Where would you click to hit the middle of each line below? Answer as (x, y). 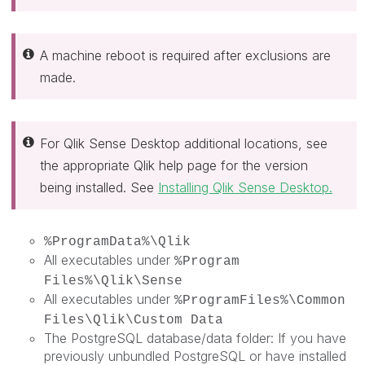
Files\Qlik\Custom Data (134, 320)
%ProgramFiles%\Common (260, 301)
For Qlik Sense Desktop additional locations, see (184, 143)
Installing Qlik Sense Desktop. (245, 187)
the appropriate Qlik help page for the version (174, 165)
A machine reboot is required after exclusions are (185, 55)
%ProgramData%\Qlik (117, 242)
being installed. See (99, 187)
